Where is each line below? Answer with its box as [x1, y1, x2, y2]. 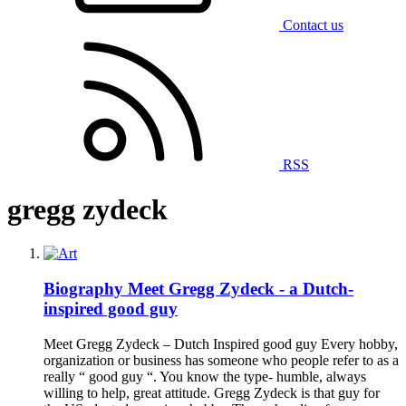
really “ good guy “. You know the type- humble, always [43, 368, 366, 384]
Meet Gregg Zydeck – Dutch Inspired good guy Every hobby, [43, 335, 398, 352]
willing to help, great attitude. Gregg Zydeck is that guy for [43, 384, 380, 401]
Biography [43, 278, 123, 298]
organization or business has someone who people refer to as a [43, 352, 399, 368]
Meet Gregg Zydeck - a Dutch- [128, 278, 353, 298]
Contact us [283, 17, 343, 34]
